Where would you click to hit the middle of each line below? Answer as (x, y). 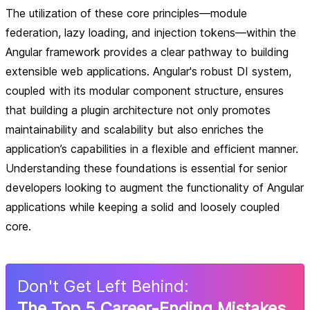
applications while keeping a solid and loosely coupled (143, 207)
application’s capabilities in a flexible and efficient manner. (152, 149)
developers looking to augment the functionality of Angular (155, 188)
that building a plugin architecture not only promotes (138, 110)
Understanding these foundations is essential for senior (146, 168)
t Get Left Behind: (121, 286)
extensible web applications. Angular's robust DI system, (148, 71)
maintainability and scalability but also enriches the (135, 129)
